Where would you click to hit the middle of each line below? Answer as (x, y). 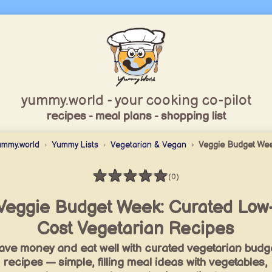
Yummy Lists (75, 145)
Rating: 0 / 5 (132, 185)
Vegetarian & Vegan (149, 145)
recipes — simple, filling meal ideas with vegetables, (136, 263)
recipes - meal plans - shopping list (136, 116)
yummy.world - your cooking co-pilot (136, 100)
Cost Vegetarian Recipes (136, 229)
